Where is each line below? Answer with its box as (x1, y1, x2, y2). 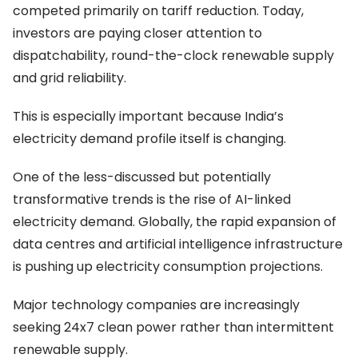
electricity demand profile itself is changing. (13, 129, 286, 148)
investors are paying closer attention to (13, 23, 262, 42)
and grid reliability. (13, 68, 126, 87)
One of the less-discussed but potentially (13, 167, 271, 186)
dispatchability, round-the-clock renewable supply (13, 46, 334, 65)
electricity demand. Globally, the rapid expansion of (13, 212, 336, 231)
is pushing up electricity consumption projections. (13, 257, 323, 276)
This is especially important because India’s (13, 106, 284, 125)
